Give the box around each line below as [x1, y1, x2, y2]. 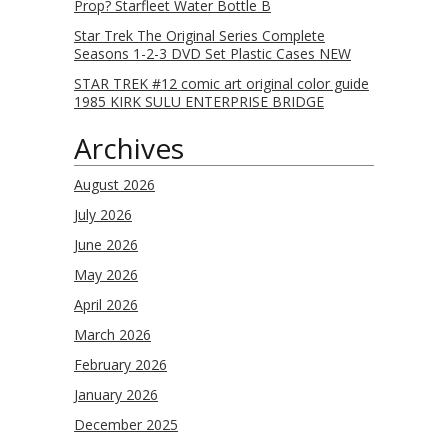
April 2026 [74, 295, 138, 314]
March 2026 [74, 325, 151, 344]
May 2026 [74, 265, 138, 284]
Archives [74, 129, 184, 167]
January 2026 [74, 385, 158, 404]
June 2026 [74, 235, 138, 254]
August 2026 [74, 175, 155, 194]
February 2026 [74, 355, 167, 374]
